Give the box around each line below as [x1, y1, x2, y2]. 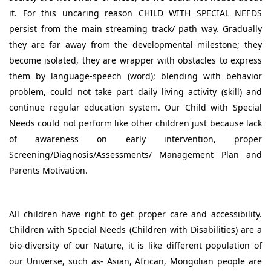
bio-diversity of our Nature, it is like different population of [9, 239, 262, 251]
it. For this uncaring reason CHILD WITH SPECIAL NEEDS [9, 7, 262, 19]
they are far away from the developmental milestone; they [9, 38, 262, 50]
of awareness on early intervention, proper [9, 132, 262, 145]
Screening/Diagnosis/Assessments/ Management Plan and [9, 148, 262, 160]
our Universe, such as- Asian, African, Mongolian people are [9, 255, 262, 267]
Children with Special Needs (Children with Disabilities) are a [9, 223, 262, 235]
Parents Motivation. [9, 164, 88, 176]
